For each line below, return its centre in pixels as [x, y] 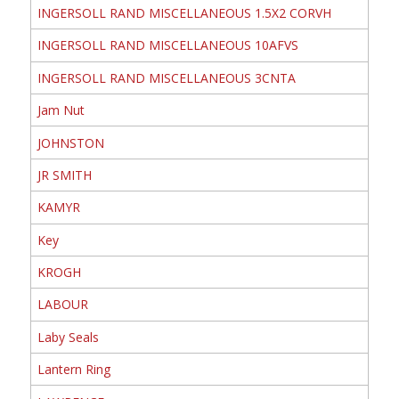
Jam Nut [61, 110]
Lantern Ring [73, 370]
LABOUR [62, 305]
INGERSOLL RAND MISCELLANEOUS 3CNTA [166, 77]
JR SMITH [64, 175]
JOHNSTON [70, 142]
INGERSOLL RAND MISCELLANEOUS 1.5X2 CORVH [184, 13]
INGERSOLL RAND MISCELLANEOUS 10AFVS [167, 45]
